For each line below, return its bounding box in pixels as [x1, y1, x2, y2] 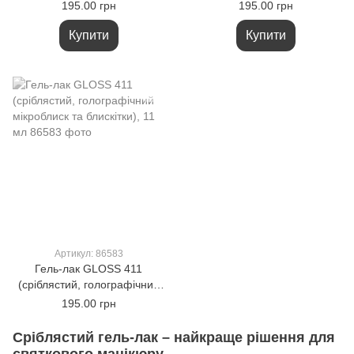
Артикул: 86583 [54, 248, 123, 259]
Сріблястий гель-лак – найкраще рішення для [13, 330, 335, 345]
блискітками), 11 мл [38, 12, 139, 24]
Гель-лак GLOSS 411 [35, 262, 142, 275]
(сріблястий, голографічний [17, 278, 160, 291]
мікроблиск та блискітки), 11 [17, 294, 160, 307]
